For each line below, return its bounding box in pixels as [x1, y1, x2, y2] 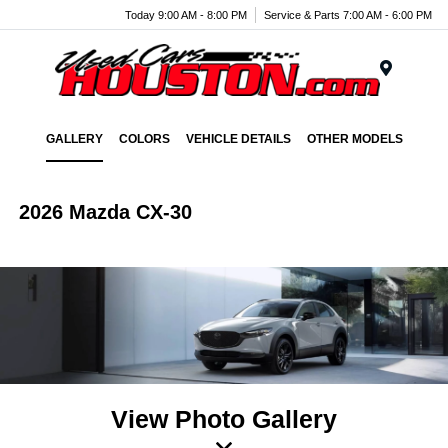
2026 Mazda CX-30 [19, 201, 193, 223]
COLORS [118, 132, 170, 146]
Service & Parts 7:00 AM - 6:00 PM [264, 8, 432, 21]
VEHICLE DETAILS [185, 132, 291, 146]
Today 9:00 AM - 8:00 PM [125, 8, 247, 21]
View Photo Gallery [111, 404, 337, 433]
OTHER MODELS [306, 132, 403, 146]
